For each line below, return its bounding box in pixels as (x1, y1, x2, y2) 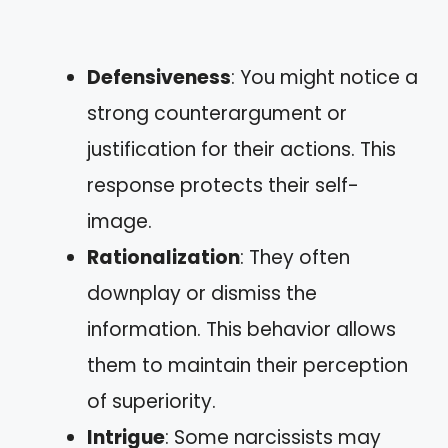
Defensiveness (87, 63, 231, 91)
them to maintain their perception (87, 351, 408, 379)
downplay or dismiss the (87, 279, 317, 307)
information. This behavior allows (87, 315, 396, 343)
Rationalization (87, 243, 240, 271)
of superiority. (87, 387, 216, 415)
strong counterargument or (87, 99, 347, 127)
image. (87, 207, 152, 235)
